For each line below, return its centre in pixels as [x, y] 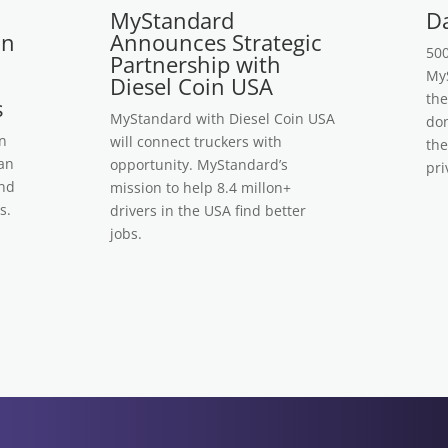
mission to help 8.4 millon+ [200, 187]
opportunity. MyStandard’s [198, 164]
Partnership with [195, 64]
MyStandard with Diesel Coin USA [222, 118]
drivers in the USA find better [207, 210]
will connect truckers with [195, 141]
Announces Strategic [215, 42]
